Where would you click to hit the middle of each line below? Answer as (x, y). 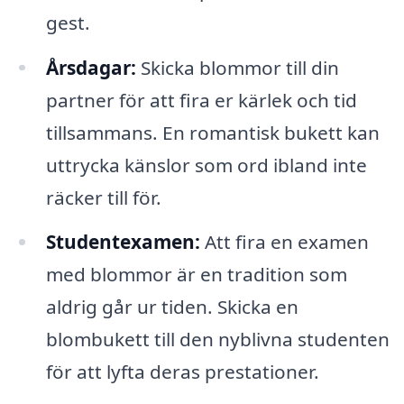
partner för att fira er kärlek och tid (201, 100)
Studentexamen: (123, 242)
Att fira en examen (284, 242)
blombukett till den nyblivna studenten (217, 340)
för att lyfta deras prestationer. (182, 372)
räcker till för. (103, 197)
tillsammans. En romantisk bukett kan (212, 132)
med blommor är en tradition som (196, 275)
